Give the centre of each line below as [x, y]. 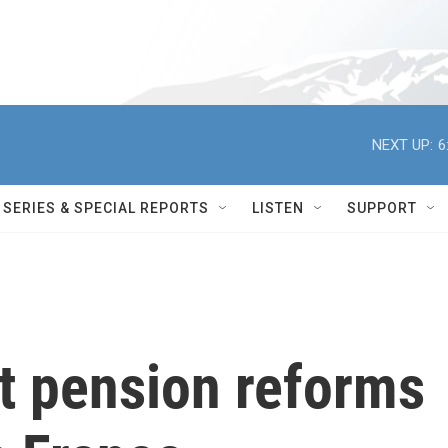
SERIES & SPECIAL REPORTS [106, 208]
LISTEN [278, 208]
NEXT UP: [402, 144]
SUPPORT [382, 208]
